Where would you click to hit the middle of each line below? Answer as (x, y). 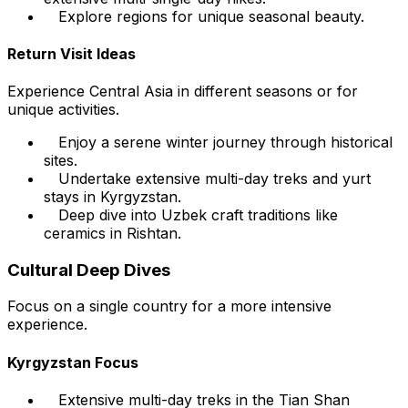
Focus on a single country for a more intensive (169, 306)
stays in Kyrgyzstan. (112, 197)
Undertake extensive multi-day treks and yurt (214, 179)
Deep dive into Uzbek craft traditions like (198, 215)
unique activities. (63, 110)
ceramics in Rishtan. (112, 234)
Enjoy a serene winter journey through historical (225, 143)
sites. (61, 161)
